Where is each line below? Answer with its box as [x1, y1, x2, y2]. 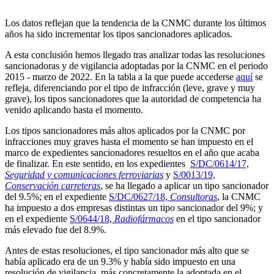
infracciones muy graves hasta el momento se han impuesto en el [5, 136, 253, 147]
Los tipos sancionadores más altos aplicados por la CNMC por [5, 125, 245, 136]
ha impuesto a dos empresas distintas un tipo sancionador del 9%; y [5, 202, 263, 213]
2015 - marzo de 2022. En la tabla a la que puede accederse [5, 71, 236, 82]
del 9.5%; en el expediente [5, 191, 109, 202]
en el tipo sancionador [174, 213, 261, 224]
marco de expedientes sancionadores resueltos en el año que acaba [5, 147, 259, 158]
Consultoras [170, 191, 217, 202]
